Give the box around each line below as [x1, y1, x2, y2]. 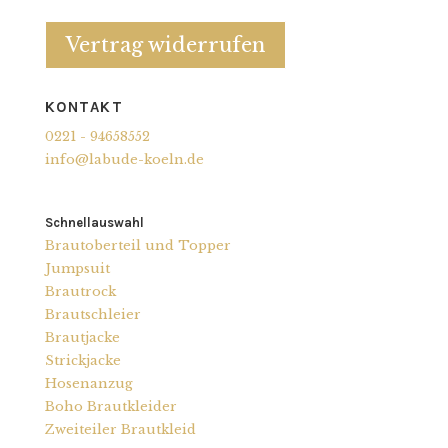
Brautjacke [44, 328, 120, 346]
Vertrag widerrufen [65, 32, 265, 57]
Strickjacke [44, 351, 121, 369]
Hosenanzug [44, 374, 133, 392]
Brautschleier [44, 305, 141, 323]
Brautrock [44, 282, 116, 300]
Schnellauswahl [44, 214, 144, 230]
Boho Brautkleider [44, 397, 177, 415]
